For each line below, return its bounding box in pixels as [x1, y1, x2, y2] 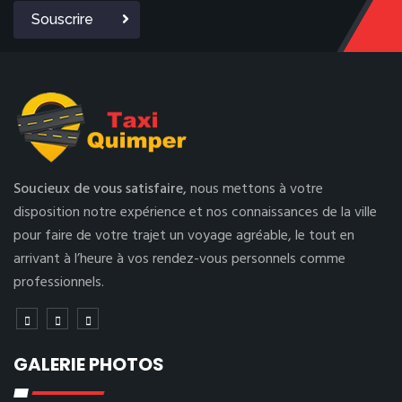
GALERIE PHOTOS [13, 352, 164, 377]
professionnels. [13, 271, 104, 294]
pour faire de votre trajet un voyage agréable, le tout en [13, 224, 354, 248]
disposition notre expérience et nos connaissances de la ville [13, 201, 377, 224]
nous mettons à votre [190, 178, 323, 201]
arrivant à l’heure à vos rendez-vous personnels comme [13, 248, 345, 271]
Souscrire [31, 11, 93, 28]
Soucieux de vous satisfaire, [13, 178, 190, 201]
